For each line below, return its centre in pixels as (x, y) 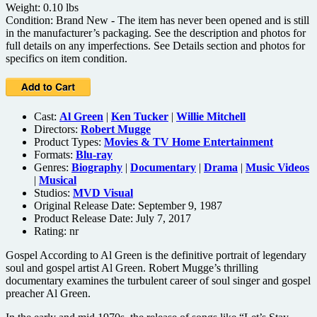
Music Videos (277, 167)
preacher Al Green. (48, 293)
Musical (58, 180)
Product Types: (69, 142)
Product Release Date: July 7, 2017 (113, 218)
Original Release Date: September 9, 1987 (128, 205)
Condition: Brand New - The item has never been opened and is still (157, 20)
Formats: (55, 154)
